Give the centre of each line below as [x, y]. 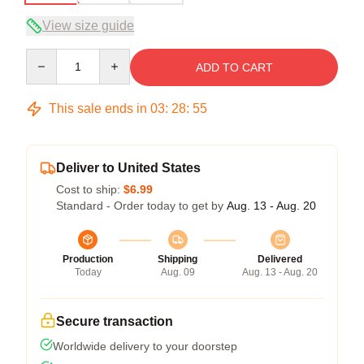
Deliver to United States [128, 167]
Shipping [178, 259]
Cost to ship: [90, 189]
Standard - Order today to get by [141, 205]
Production [88, 259]
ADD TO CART [234, 67]
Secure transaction [115, 321]
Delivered [280, 259]
